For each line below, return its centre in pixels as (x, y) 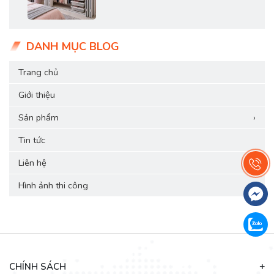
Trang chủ (38, 72)
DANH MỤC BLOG (72, 47)
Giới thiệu (37, 94)
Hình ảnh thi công (53, 185)
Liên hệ (32, 162)
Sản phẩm (39, 117)
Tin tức (32, 140)
